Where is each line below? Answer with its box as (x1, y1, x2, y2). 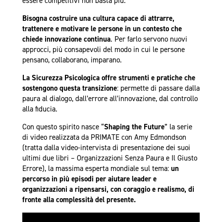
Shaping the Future (104, 122, 165, 132)
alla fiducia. (22, 104, 57, 114)
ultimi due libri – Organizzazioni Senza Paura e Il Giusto (22, 153, 197, 164)
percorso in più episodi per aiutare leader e (22, 174, 157, 184)
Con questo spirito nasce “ (22, 122, 104, 132)
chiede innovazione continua (22, 34, 111, 45)
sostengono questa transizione (22, 83, 117, 94)
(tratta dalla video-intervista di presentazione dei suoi (22, 143, 190, 153)
